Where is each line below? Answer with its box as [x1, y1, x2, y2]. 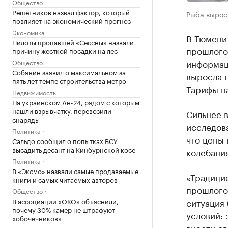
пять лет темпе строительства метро [12, 75, 126, 85]
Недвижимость [12, 87, 56, 97]
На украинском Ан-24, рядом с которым [12, 97, 139, 107]
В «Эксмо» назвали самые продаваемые [12, 165, 138, 176]
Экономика [12, 27, 44, 37]
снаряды [12, 114, 40, 124]
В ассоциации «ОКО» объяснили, [12, 195, 119, 206]
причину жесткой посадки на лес [12, 45, 118, 55]
